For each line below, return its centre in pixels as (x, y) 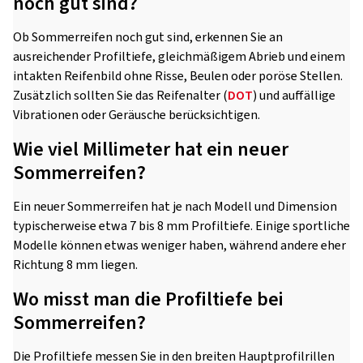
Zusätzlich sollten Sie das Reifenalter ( (120, 96)
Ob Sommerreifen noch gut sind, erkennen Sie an (148, 38)
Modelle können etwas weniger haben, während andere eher (179, 246)
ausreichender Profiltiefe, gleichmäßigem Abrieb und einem (179, 57)
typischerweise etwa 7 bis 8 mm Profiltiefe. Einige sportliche (181, 226)
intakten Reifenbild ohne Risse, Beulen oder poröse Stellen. (178, 77)
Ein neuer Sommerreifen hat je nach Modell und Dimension (175, 207)
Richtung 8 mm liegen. (75, 265)
